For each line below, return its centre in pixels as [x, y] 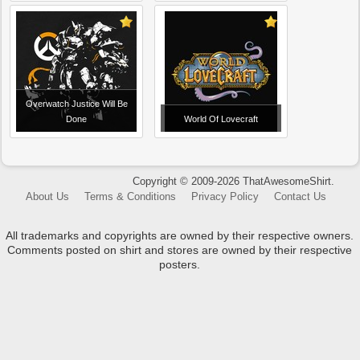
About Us [48, 196]
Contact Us [301, 196]
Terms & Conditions [131, 196]
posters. [180, 264]
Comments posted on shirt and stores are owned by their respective [180, 250]
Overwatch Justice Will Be [76, 104]
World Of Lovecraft [221, 119]
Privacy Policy [225, 196]
